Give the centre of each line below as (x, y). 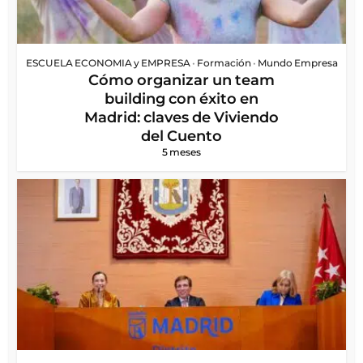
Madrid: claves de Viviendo (181, 118)
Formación (224, 63)
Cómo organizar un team (181, 81)
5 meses (181, 152)
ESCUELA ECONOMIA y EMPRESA (108, 63)
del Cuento (181, 137)
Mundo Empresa (297, 63)
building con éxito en (181, 99)
